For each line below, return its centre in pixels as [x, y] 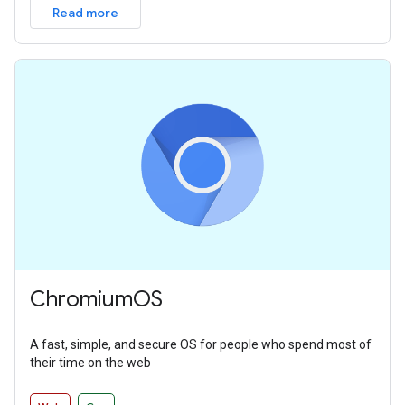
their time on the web [90, 362]
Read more [85, 12]
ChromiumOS [96, 299]
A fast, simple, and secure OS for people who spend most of [201, 344]
